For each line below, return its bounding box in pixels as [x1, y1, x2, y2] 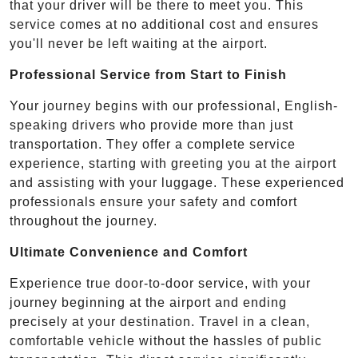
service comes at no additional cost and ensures [10, 18, 319, 32]
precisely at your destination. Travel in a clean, [10, 315, 310, 329]
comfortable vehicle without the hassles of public [10, 334, 322, 348]
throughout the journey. [10, 214, 157, 229]
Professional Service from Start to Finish [10, 68, 287, 82]
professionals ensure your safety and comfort [10, 195, 297, 209]
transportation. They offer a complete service [10, 137, 296, 152]
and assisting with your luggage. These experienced [10, 176, 344, 190]
